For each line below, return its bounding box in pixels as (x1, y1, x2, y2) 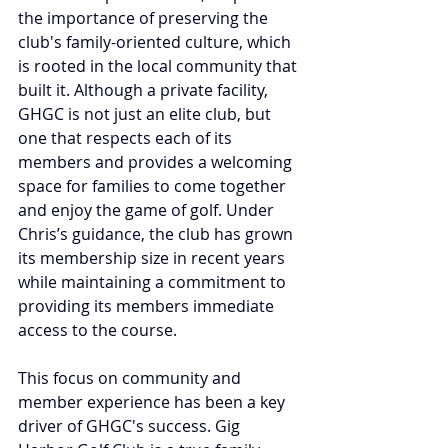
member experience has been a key (18, 390, 289, 413)
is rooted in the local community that (18, 54, 301, 77)
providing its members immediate (18, 294, 278, 317)
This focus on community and (18, 366, 245, 389)
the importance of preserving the (18, 6, 272, 29)
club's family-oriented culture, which (18, 30, 295, 53)
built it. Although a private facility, (18, 78, 272, 101)
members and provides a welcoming (18, 150, 296, 173)
